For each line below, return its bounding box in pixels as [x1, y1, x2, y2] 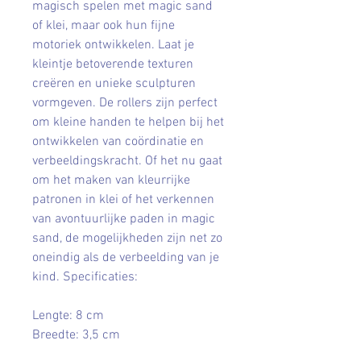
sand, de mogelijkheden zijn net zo [32, 230, 222, 247]
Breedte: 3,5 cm [32, 326, 120, 343]
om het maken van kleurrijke [32, 172, 190, 189]
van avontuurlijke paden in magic [32, 210, 215, 227]
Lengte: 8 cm [32, 307, 104, 324]
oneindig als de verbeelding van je [32, 249, 219, 266]
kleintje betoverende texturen [32, 56, 193, 73]
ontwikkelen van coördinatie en [32, 133, 204, 150]
